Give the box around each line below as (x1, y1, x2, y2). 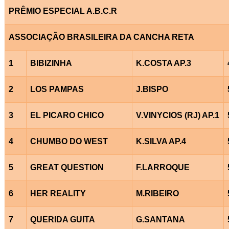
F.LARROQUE (135, 163, 190, 172)
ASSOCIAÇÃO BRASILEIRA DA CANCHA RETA (8, 32, 194, 41)
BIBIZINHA (30, 58, 72, 67)
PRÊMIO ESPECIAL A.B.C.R (8, 6, 117, 15)
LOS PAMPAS (30, 84, 84, 94)
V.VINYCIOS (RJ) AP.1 (135, 110, 219, 120)
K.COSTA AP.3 (135, 58, 191, 67)
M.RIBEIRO (135, 189, 179, 198)
